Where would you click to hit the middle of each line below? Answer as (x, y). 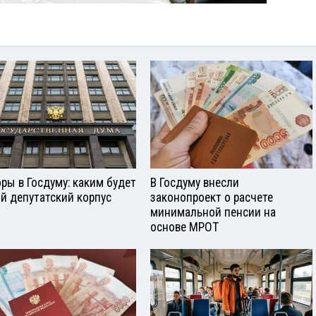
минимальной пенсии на (213, 212)
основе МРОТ (184, 227)
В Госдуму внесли (195, 182)
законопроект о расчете (212, 197)
